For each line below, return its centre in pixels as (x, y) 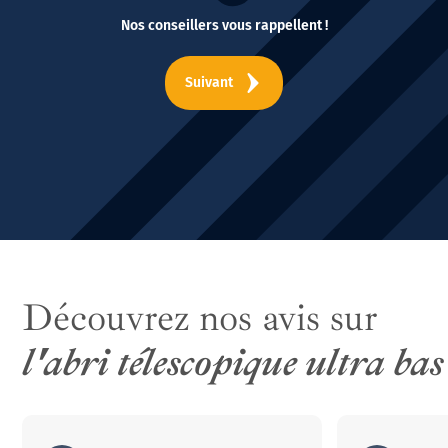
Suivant (209, 83)
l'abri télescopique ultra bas (233, 362)
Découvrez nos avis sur (200, 317)
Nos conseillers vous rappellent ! (224, 25)
